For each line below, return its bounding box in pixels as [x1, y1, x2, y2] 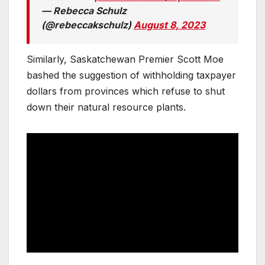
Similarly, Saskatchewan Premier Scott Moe [27, 53, 224, 66]
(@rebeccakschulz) [41, 19, 134, 31]
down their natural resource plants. [27, 101, 192, 114]
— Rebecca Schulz [41, 5, 127, 17]
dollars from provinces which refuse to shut [27, 85, 225, 98]
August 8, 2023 [134, 19, 205, 31]
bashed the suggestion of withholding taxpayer [27, 69, 236, 82]
